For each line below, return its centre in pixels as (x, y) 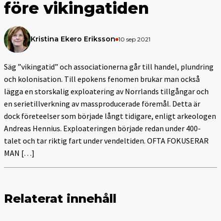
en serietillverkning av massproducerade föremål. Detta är (102, 103)
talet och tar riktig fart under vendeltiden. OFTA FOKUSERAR (106, 140)
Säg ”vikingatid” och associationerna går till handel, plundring (109, 66)
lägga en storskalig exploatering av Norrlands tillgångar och (106, 91)
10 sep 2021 (134, 39)
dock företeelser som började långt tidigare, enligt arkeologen (110, 116)
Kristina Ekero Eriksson (73, 39)
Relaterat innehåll (60, 198)
